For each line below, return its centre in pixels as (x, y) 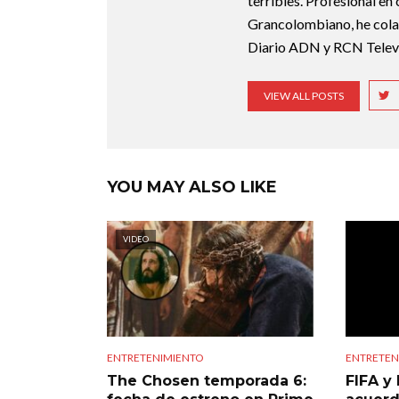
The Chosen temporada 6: (207, 381)
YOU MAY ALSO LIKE (192, 187)
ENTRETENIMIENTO (155, 358)
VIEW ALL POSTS (304, 96)
